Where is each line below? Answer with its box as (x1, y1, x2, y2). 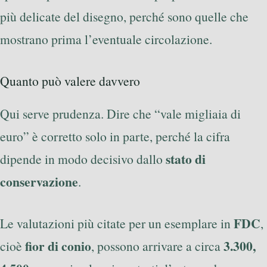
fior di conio (25, 237, 91, 256)
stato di (166, 149, 206, 168)
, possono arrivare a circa (91, 237, 223, 255)
